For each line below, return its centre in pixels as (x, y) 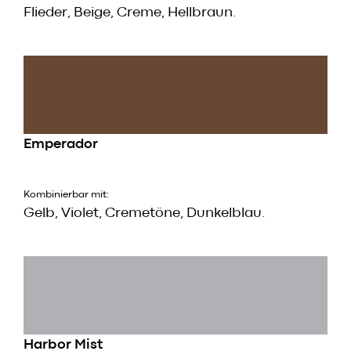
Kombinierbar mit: (66, 195)
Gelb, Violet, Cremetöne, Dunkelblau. (145, 214)
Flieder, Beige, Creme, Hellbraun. (130, 13)
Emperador (61, 145)
